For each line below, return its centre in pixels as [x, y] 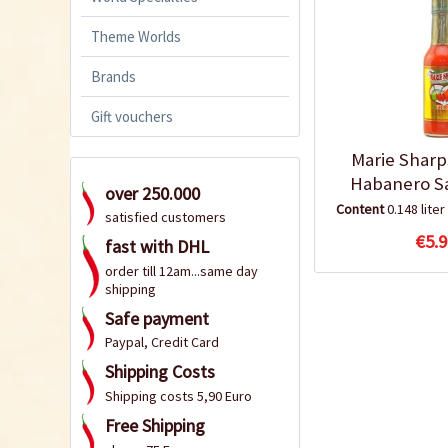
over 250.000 [152, 193]
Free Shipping [155, 425]
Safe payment [157, 318]
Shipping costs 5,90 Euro [178, 395]
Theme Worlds [136, 36]
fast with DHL [157, 247]
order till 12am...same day [181, 270]
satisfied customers [165, 217]
